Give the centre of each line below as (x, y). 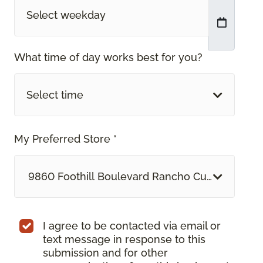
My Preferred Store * (65, 139)
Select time (55, 95)
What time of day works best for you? (108, 58)
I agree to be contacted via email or (132, 226)
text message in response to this (124, 240)
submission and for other (105, 253)
